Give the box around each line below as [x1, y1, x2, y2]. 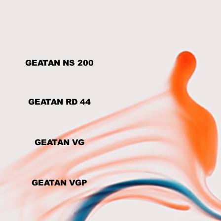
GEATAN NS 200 [25, 59, 94, 67]
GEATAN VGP [31, 179, 87, 187]
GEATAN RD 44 [28, 98, 91, 106]
